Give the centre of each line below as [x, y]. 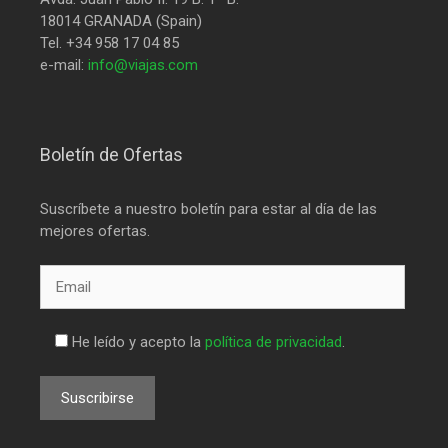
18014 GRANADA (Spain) [121, 21]
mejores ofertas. [95, 231]
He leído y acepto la [138, 342]
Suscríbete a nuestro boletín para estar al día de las [208, 209]
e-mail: [64, 65]
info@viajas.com [143, 65]
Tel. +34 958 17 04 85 [109, 43]
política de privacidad [273, 342]
